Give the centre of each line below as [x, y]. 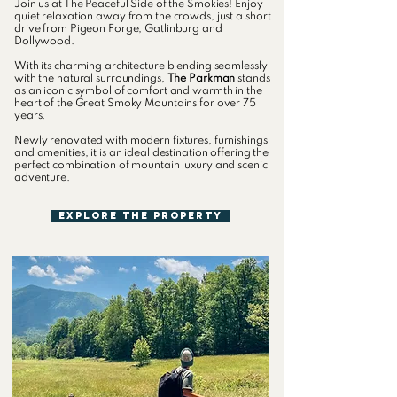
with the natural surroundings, [91, 79]
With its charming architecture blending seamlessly [141, 66]
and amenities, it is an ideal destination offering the [142, 153]
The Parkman [201, 79]
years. [30, 116]
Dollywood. [44, 42]
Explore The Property [140, 215]
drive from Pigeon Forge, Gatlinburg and [118, 29]
